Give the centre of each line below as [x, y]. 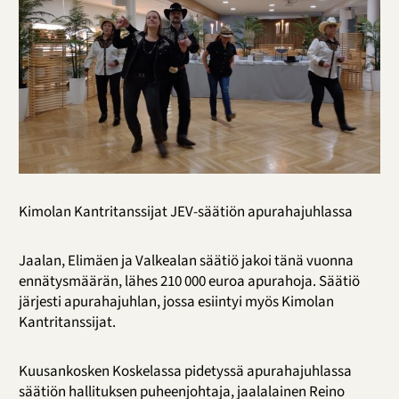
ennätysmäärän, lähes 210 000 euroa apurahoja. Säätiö [189, 282]
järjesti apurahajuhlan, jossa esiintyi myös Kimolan [176, 302]
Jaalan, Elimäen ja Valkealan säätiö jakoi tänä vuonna [186, 261]
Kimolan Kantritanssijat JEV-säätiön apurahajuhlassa [185, 212]
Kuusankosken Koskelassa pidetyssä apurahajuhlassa [185, 372]
